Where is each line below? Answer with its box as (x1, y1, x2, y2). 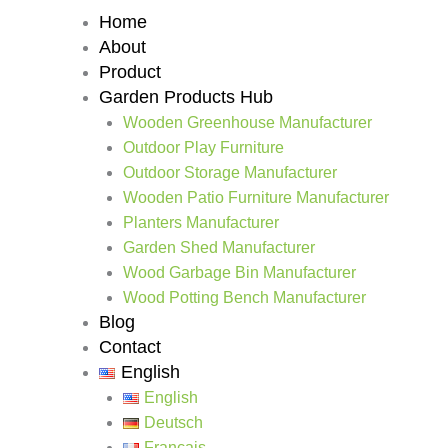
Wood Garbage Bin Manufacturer (123, 264, 357, 281)
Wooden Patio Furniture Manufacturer (123, 189, 390, 206)
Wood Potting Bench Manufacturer (123, 289, 367, 306)
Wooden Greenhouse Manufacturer (123, 114, 373, 131)
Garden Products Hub (99, 87, 274, 107)
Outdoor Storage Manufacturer (123, 164, 338, 181)
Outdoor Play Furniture (123, 139, 285, 156)
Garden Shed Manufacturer (123, 239, 316, 256)
